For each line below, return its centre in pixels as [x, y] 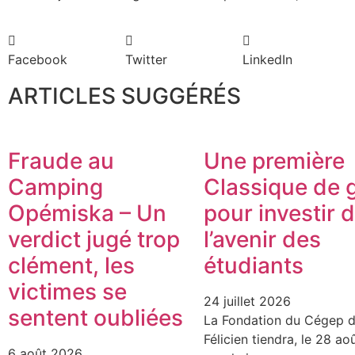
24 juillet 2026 [247, 301]
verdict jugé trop [94, 239]
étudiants [253, 265]
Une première [274, 160]
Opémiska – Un [87, 213]
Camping [55, 187]
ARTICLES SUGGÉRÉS [124, 95]
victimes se [67, 291]
